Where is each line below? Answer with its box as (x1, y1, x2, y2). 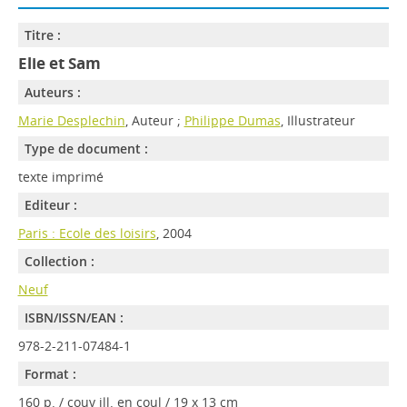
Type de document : (24, 140, 148, 157)
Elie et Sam (17, 53, 101, 74)
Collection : (24, 253, 94, 270)
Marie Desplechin (17, 112, 125, 129)
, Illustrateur (280, 112, 355, 129)
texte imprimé (17, 168, 104, 185)
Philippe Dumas (184, 112, 281, 129)
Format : (24, 365, 76, 382)
